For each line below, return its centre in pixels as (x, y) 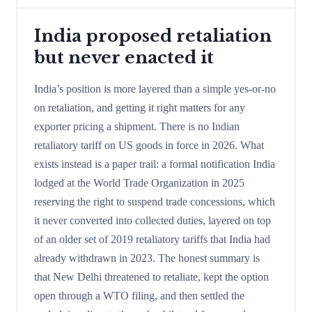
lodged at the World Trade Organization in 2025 (139, 182)
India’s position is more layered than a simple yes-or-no (155, 88)
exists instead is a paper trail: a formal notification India (155, 164)
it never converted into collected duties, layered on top (153, 220)
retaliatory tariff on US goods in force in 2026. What (149, 145)
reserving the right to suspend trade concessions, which (155, 201)
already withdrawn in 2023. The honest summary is (147, 258)
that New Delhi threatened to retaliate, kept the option (151, 276)
